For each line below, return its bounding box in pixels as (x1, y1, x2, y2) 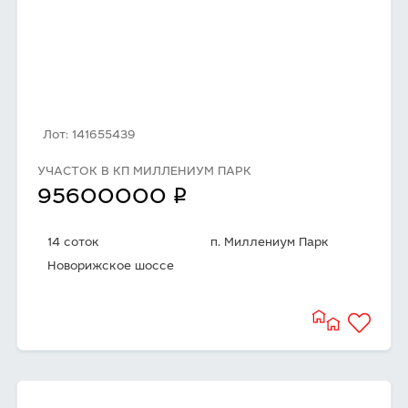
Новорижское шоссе (47, 261, 174, 273)
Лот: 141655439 (43, 130, 135, 142)
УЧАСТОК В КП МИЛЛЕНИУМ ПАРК (37, 167, 251, 178)
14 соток (47, 238, 99, 250)
